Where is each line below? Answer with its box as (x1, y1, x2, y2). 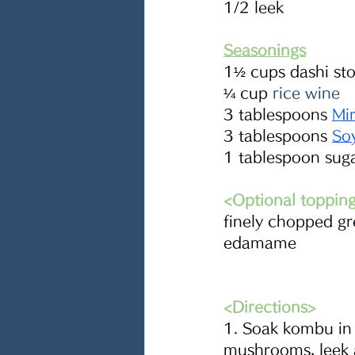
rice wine (273, 86, 340, 100)
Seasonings (223, 43, 306, 57)
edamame (223, 235, 296, 250)
